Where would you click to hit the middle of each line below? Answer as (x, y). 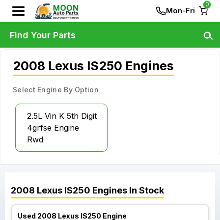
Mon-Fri (180, 11)
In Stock (146, 190)
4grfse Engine (53, 128)
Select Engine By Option (56, 90)
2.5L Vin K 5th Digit (62, 116)
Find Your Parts (43, 35)
